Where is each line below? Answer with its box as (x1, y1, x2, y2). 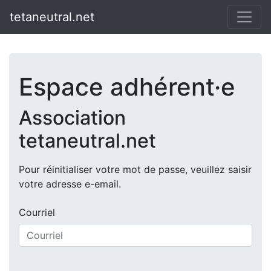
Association (19, 106, 126, 129)
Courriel (19, 206, 55, 218)
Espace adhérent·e (19, 72, 235, 102)
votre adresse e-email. (19, 178, 121, 190)
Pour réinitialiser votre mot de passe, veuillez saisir (19, 163, 252, 175)
